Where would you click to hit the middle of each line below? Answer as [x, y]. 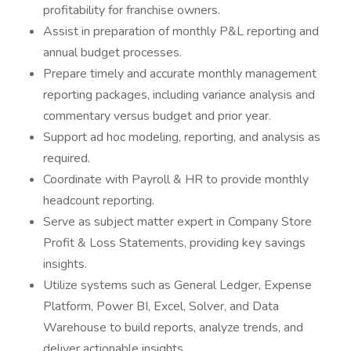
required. [67, 158]
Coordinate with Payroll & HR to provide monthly [176, 179]
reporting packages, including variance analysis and [179, 95]
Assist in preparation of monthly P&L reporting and [181, 31]
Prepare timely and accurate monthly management [180, 74]
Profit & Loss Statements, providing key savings [174, 243]
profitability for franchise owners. [132, 10]
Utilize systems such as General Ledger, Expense [177, 285]
